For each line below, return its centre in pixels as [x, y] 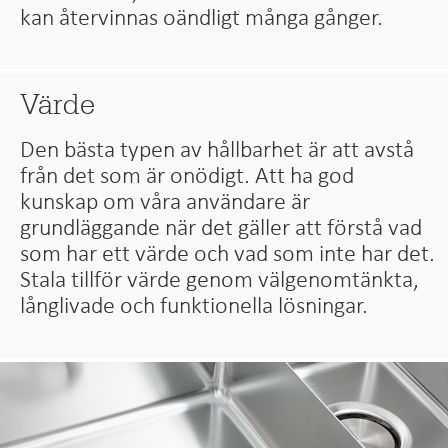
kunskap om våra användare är [165, 201]
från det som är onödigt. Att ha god [187, 175]
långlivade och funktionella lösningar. [194, 305]
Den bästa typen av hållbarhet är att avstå [217, 149]
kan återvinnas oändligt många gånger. [202, 16]
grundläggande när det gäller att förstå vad [221, 227]
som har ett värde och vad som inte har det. [228, 253]
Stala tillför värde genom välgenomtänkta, [220, 279]
